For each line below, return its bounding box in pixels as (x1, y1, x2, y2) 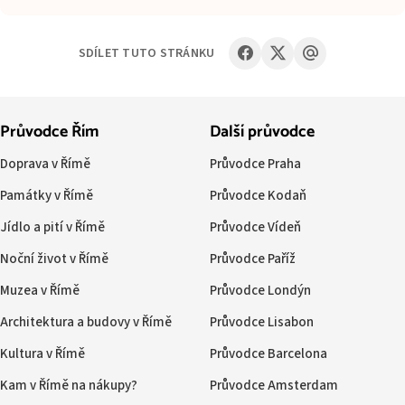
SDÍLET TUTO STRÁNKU (78, 43, 215, 62)
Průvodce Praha (209, 154, 301, 174)
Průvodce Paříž (209, 249, 296, 268)
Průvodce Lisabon (209, 312, 314, 332)
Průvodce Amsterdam (209, 375, 338, 395)
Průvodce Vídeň (209, 217, 301, 237)
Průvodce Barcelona (209, 344, 327, 363)
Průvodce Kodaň (209, 185, 306, 205)
